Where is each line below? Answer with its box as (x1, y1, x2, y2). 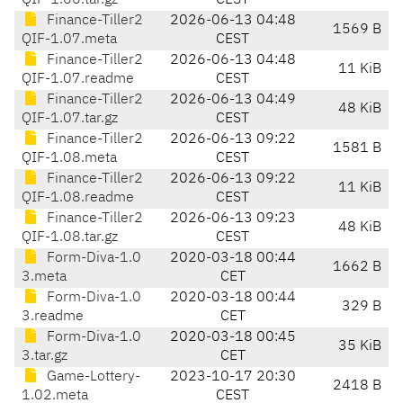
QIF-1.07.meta (22, 32, 117, 48)
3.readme (22, 309, 84, 325)
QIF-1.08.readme (22, 191, 134, 206)
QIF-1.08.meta (22, 151, 117, 166)
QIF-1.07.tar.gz (22, 112, 118, 127)
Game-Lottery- (43, 370, 140, 385)
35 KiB (338, 339, 381, 354)
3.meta (22, 270, 67, 285)
